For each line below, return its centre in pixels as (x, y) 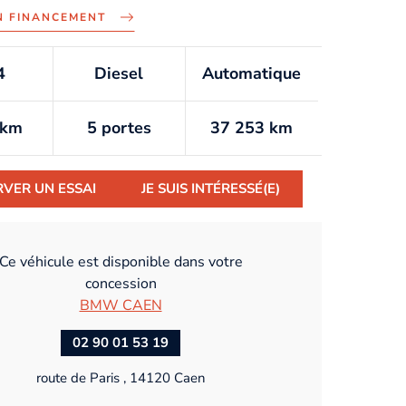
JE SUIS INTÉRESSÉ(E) (211, 189)
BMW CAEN (121, 305)
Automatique (252, 74)
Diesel (119, 74)
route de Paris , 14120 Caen (121, 377)
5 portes (119, 128)
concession (121, 283)
